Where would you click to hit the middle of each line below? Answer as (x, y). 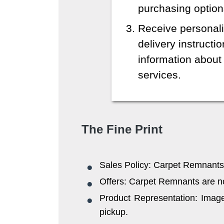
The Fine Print (122, 129)
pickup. (114, 212)
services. (159, 75)
